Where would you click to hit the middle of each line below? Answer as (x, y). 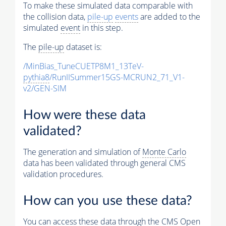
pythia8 (36, 77)
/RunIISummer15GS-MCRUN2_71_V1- (117, 77)
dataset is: (83, 47)
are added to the (169, 17)
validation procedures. (63, 174)
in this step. (102, 28)
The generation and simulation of (83, 152)
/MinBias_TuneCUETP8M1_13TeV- (83, 66)
